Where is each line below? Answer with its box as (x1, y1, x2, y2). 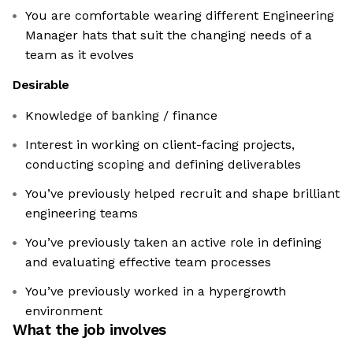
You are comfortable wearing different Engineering (25, 8, 334, 24)
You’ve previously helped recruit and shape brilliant (25, 186, 340, 202)
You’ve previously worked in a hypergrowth (25, 284, 286, 299)
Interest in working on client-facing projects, (25, 137, 295, 153)
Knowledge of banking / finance (25, 108, 217, 124)
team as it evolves (25, 47, 134, 63)
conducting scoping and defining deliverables (25, 157, 301, 173)
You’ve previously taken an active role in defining (25, 235, 321, 251)
